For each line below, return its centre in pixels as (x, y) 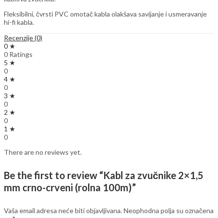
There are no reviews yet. (43, 152)
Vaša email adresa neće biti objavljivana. (63, 210)
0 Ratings (18, 54)
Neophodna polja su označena (169, 210)
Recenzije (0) (23, 38)
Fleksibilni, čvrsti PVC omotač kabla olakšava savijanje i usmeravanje (105, 14)
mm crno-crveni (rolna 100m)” (70, 188)
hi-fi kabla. (19, 22)
